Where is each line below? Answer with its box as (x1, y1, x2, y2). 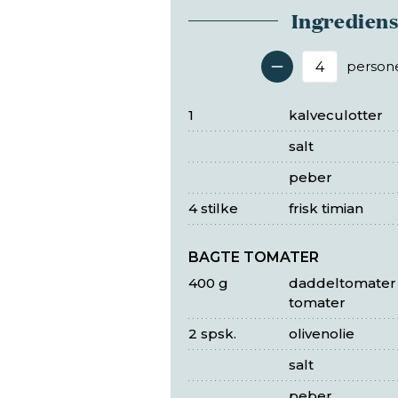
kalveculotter (288, 107, 383, 124)
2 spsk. (188, 325, 236, 343)
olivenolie (288, 325, 354, 343)
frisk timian (288, 200, 363, 218)
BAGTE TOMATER (188, 249, 319, 267)
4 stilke (188, 200, 238, 218)
